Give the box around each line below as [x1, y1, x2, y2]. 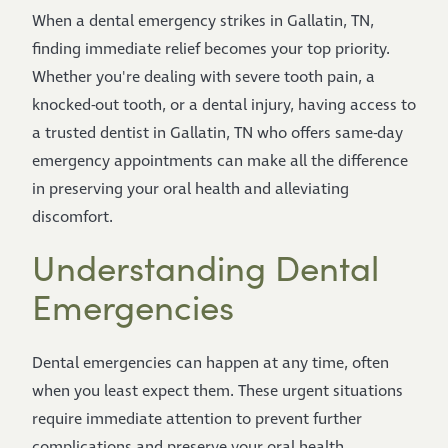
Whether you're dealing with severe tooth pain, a [32, 67, 375, 88]
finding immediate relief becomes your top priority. [32, 39, 390, 60]
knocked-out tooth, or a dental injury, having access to [32, 95, 416, 116]
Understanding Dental [32, 244, 379, 290]
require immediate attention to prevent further [32, 409, 362, 430]
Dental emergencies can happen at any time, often [32, 353, 389, 374]
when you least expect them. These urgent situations [32, 381, 403, 402]
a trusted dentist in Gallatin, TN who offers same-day [32, 123, 403, 144]
